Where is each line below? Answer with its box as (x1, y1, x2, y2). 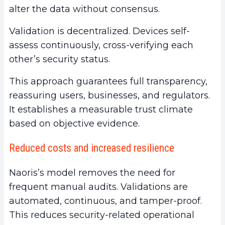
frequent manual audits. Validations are (9, 181, 188, 193)
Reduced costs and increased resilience (9, 142, 174, 155)
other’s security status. (9, 54, 110, 65)
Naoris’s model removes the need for (9, 167, 175, 179)
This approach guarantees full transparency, (9, 76, 207, 87)
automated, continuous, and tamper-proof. (9, 195, 202, 207)
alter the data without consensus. (9, 4, 160, 15)
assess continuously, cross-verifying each (9, 40, 193, 51)
